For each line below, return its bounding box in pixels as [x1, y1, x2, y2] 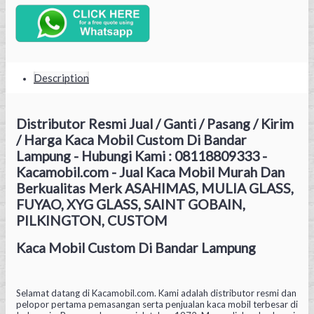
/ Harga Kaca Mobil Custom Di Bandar [16, 131, 247, 148]
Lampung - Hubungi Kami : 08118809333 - [16, 147, 267, 164]
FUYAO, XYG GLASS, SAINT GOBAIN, [16, 196, 245, 212]
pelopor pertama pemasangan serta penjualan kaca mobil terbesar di [16, 298, 298, 310]
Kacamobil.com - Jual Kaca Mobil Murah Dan [16, 163, 285, 180]
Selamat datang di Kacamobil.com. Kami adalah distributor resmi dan [16, 287, 296, 299]
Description [34, 71, 89, 85]
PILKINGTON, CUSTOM [16, 212, 168, 228]
